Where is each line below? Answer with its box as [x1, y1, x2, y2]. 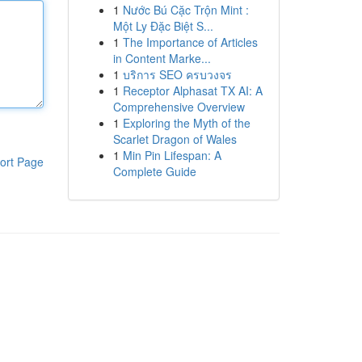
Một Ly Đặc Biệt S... [112, 18, 213, 34]
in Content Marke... [112, 50, 211, 66]
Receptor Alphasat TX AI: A [122, 82, 263, 99]
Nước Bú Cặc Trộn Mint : [122, 2, 249, 18]
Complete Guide [112, 163, 196, 179]
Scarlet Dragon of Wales [112, 131, 237, 147]
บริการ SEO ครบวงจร [122, 66, 232, 82]
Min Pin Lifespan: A [122, 147, 221, 163]
